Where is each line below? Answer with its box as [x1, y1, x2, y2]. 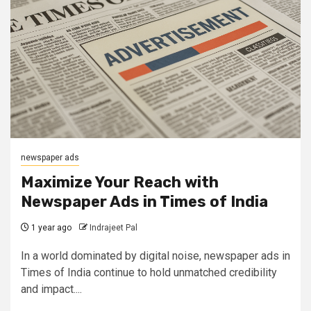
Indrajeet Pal [90, 223, 137, 233]
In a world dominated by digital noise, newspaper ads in [21, 249, 290, 262]
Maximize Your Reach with [21, 173, 219, 192]
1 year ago [29, 223, 72, 233]
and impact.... [21, 283, 82, 296]
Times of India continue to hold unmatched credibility [21, 266, 277, 279]
